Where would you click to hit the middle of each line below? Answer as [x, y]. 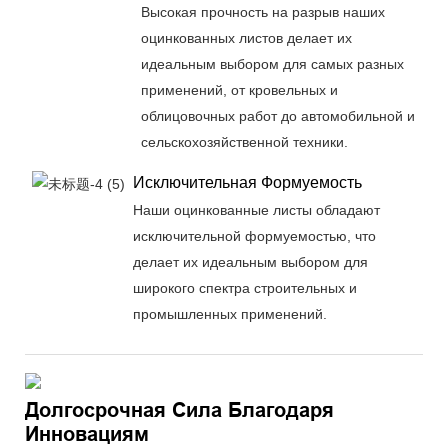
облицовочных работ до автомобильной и [277, 115]
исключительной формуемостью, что [254, 235]
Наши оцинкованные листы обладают [256, 209]
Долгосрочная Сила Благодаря [179, 409]
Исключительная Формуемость [247, 182]
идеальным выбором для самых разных [272, 63]
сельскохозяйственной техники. [244, 141]
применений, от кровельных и [239, 89]
